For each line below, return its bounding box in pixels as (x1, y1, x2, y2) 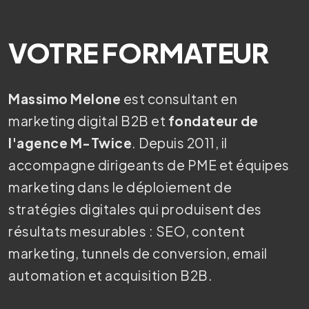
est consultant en (121, 90, 237, 107)
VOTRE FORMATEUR (8, 35, 269, 70)
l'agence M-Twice (8, 134, 132, 151)
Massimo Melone (8, 90, 121, 107)
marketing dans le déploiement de (8, 178, 232, 195)
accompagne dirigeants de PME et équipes (8, 156, 290, 173)
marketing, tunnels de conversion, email (8, 244, 268, 261)
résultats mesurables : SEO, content (8, 222, 246, 239)
